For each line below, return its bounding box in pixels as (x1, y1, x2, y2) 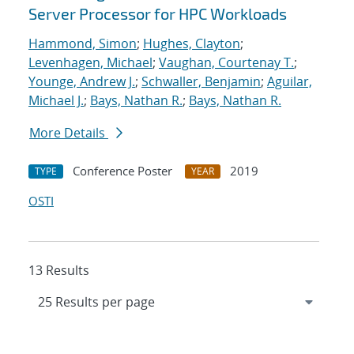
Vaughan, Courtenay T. (159, 54, 294, 72)
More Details (29, 124, 108, 142)
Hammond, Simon (28, 35, 137, 53)
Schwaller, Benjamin (141, 73, 261, 91)
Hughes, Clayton (143, 35, 240, 53)
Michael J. (28, 92, 84, 110)
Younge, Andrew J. (28, 73, 135, 91)
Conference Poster (73, 163, 172, 179)
